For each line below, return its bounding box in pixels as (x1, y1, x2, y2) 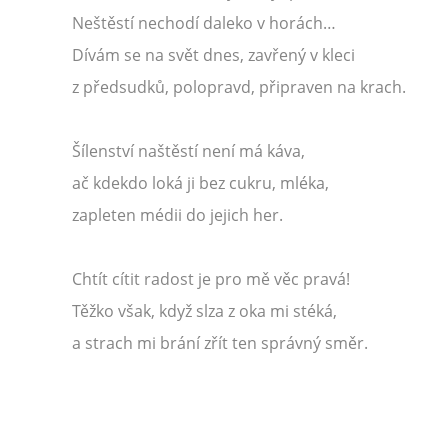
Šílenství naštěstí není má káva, (72, 140, 305, 162)
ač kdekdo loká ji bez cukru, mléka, (72, 172, 329, 194)
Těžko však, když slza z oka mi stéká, (72, 300, 337, 322)
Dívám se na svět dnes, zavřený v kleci (72, 44, 355, 66)
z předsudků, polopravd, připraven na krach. (72, 76, 406, 98)
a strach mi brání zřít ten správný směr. (72, 332, 368, 354)
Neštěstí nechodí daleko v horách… (72, 12, 336, 34)
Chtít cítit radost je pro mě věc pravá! (72, 268, 350, 290)
